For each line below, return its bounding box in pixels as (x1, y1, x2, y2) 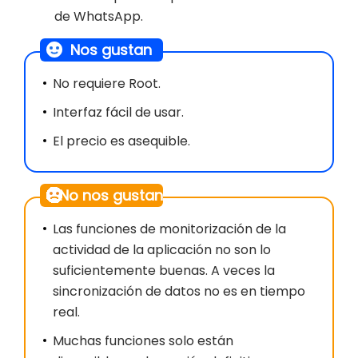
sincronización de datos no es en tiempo (53, 282, 305, 301)
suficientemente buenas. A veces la (53, 261, 275, 280)
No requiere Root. (53, 74, 161, 93)
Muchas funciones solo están (53, 332, 233, 351)
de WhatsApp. (54, 7, 143, 26)
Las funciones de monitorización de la (53, 220, 286, 239)
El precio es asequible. (53, 132, 190, 151)
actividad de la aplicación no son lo (53, 241, 271, 260)
